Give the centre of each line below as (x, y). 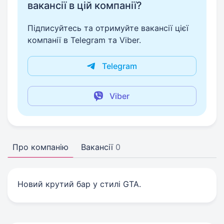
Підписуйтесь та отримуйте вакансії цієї (108, 28)
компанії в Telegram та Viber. (84, 40)
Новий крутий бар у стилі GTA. (79, 184)
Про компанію (40, 147)
